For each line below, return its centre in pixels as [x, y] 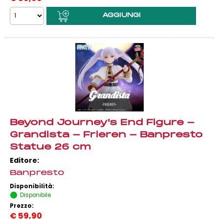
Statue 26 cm [50, 147]
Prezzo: [22, 206]
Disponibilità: [33, 186]
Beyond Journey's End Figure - [102, 123]
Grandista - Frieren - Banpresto [106, 135]
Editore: [24, 160]
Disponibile [35, 195]
